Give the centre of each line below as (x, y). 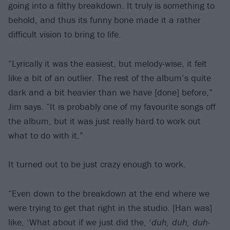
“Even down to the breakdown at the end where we (109, 193)
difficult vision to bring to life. (65, 34)
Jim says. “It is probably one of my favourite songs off (112, 106)
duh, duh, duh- (181, 222)
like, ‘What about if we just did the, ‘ (80, 222)
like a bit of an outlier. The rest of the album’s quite (110, 78)
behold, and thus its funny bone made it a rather (104, 20)
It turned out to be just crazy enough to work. (97, 164)
